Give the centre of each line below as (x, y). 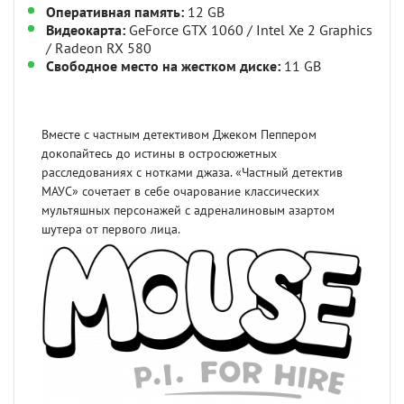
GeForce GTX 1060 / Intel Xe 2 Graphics (249, 30)
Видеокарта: (86, 30)
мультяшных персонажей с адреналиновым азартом (188, 210)
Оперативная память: (115, 12)
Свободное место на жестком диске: (163, 66)
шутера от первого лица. (111, 229)
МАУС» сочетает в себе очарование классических (180, 191)
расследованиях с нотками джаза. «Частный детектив (192, 172)
